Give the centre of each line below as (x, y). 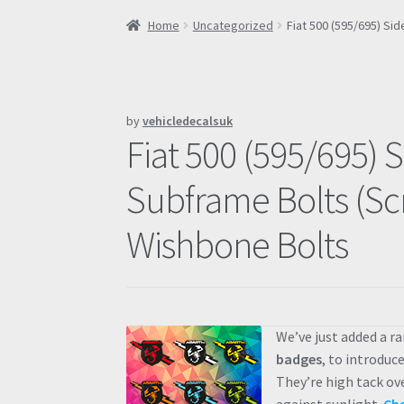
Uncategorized (233, 25)
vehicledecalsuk (188, 120)
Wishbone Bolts (238, 244)
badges (299, 359)
